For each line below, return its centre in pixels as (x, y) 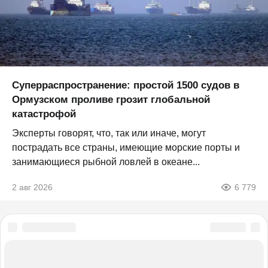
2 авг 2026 (32, 188)
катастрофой (44, 114)
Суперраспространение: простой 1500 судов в (126, 86)
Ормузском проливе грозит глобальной (111, 100)
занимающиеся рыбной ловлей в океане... (106, 162)
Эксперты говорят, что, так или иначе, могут (109, 133)
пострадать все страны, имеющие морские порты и (126, 148)
